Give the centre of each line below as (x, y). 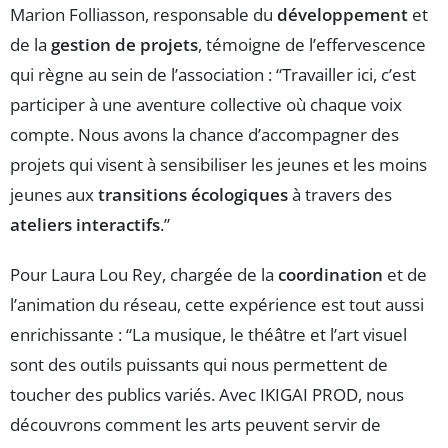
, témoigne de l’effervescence (312, 45)
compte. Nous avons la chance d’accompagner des (204, 135)
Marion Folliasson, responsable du (143, 15)
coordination (330, 275)
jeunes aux (54, 195)
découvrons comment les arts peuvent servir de (195, 425)
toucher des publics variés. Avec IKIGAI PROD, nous (207, 395)
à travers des (340, 195)
